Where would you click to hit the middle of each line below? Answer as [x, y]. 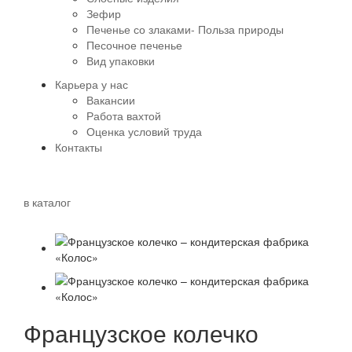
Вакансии [111, 100]
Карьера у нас [92, 84]
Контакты [79, 147]
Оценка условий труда [144, 131]
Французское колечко [141, 333]
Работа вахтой [124, 115]
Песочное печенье [134, 45]
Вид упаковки [121, 60]
